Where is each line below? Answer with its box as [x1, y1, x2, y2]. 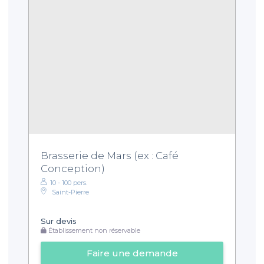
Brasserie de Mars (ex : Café [41, 149, 179, 161]
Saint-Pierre [52, 187, 89, 196]
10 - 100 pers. [50, 178, 87, 187]
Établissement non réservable [47, 226, 140, 235]
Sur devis [41, 216, 77, 226]
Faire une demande [86, 247, 178, 259]
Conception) [41, 162, 105, 174]
